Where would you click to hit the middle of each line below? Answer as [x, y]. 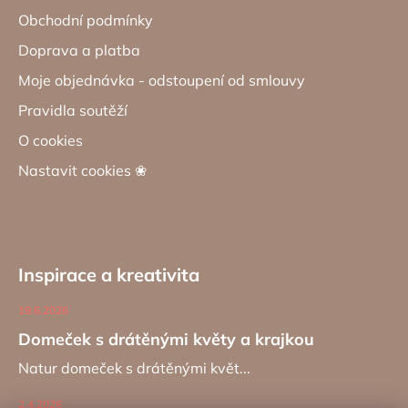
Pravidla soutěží [73, 111]
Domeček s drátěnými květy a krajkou [166, 340]
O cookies [51, 141]
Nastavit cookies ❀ [82, 171]
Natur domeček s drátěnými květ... [134, 368]
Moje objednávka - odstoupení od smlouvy [162, 81]
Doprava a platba [79, 51]
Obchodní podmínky [86, 20]
